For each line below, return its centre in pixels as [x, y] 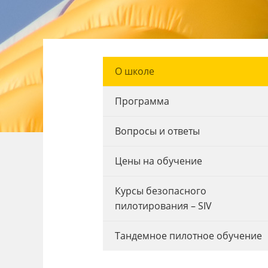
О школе [134, 71]
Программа [142, 101]
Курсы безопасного [160, 191]
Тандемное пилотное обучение [188, 236]
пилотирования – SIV [163, 206]
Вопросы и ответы [157, 131]
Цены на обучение [158, 161]
